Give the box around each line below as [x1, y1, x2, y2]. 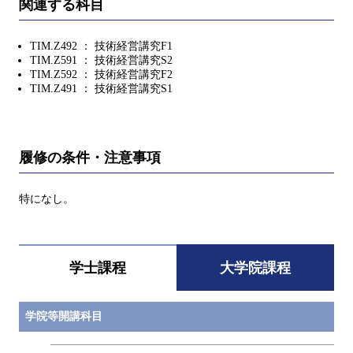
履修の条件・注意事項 [19, 149, 161, 165]
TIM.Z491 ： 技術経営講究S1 [30, 82, 173, 95]
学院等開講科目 [25, 310, 102, 323]
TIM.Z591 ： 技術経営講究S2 [30, 54, 173, 66]
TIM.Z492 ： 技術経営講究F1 [30, 39, 173, 52]
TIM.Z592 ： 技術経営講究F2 [30, 68, 173, 80]
